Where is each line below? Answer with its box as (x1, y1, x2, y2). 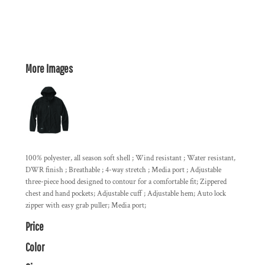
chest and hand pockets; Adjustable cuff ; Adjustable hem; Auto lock (25, 189, 226, 199)
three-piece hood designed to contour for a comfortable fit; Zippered (25, 177, 227, 187)
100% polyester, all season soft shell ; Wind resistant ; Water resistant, (25, 153, 235, 163)
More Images (25, 62, 73, 75)
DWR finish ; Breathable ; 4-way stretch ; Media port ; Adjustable (25, 165, 221, 175)
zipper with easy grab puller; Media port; (25, 201, 146, 211)
